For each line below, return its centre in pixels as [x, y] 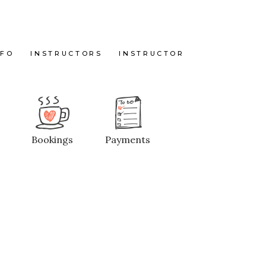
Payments [128, 140]
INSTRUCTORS [66, 53]
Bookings [52, 140]
